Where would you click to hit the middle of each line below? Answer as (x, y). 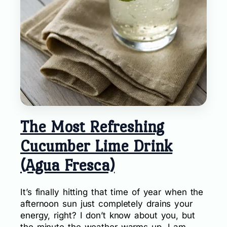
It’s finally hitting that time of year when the (112, 192)
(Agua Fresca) (68, 165)
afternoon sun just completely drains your (106, 204)
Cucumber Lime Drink (97, 146)
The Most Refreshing (92, 127)
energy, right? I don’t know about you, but (108, 216)
